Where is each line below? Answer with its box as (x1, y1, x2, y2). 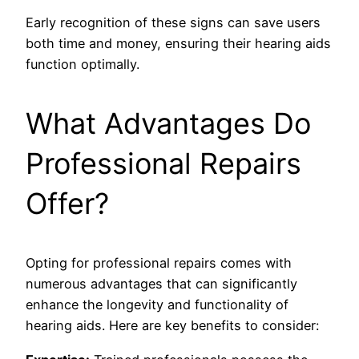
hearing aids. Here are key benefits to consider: (26, 317, 319, 334)
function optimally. (26, 56, 139, 73)
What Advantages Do (26, 106, 311, 142)
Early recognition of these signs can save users (26, 14, 321, 31)
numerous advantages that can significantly (26, 276, 297, 292)
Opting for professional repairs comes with (26, 255, 292, 272)
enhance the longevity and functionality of (26, 296, 288, 313)
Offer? (26, 186, 109, 222)
